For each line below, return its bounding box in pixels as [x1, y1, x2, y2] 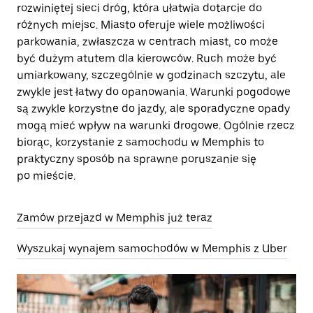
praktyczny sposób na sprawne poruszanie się [17, 152, 256, 166]
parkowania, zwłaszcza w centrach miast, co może [17, 35, 278, 48]
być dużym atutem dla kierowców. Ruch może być [17, 52, 277, 65]
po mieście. [17, 169, 75, 182]
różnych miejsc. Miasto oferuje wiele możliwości [17, 18, 265, 31]
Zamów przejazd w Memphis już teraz [17, 211, 212, 224]
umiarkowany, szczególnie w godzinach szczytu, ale [17, 68, 286, 82]
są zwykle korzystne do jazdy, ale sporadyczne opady [17, 102, 290, 115]
